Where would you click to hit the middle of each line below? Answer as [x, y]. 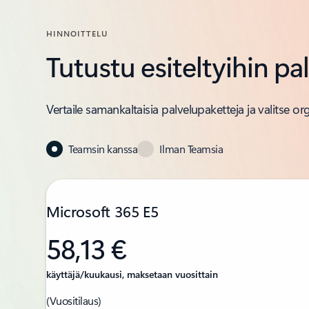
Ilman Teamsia [191, 148]
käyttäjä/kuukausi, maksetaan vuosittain [132, 274]
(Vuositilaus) [74, 300]
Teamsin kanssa [103, 148]
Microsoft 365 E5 [102, 211]
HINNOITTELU [77, 33]
